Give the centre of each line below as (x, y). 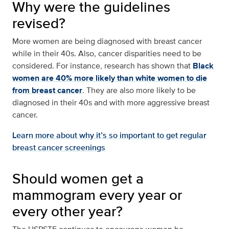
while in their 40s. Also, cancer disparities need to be (107, 54)
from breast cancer (47, 90)
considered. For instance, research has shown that (102, 66)
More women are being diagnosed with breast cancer (107, 41)
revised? (39, 23)
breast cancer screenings (59, 148)
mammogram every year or (97, 195)
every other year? (67, 211)
